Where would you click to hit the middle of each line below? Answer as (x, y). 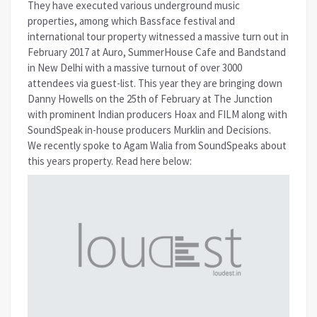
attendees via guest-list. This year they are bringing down (155, 83)
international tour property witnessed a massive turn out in (158, 36)
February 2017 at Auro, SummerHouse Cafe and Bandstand (157, 52)
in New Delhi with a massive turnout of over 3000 (135, 67)
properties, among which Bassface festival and (131, 21)
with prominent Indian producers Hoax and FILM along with (157, 114)
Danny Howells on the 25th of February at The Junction (150, 98)
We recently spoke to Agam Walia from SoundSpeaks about (157, 145)
